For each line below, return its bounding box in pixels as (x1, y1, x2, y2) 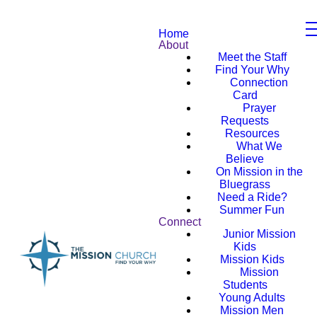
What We (236, 140, 282, 152)
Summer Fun (219, 204, 285, 216)
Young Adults (219, 292, 286, 304)
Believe (226, 153, 265, 165)
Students (222, 279, 267, 291)
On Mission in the (215, 166, 303, 178)
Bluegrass (219, 178, 271, 190)
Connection (230, 76, 289, 88)
